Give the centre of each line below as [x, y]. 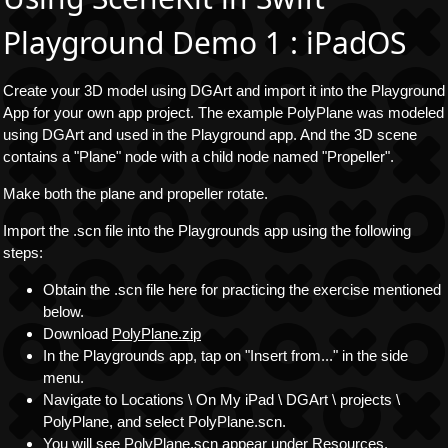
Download [77, 333]
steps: [23, 252]
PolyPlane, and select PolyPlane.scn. [164, 421]
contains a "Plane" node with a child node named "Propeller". [198, 156]
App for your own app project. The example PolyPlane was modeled [223, 112]
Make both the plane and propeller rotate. [135, 193]
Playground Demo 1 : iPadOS [204, 42]
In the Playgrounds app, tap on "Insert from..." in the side [225, 355]
